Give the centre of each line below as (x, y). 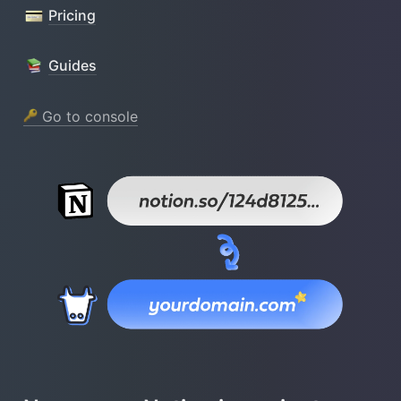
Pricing (72, 16)
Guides (73, 66)
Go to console (88, 116)
